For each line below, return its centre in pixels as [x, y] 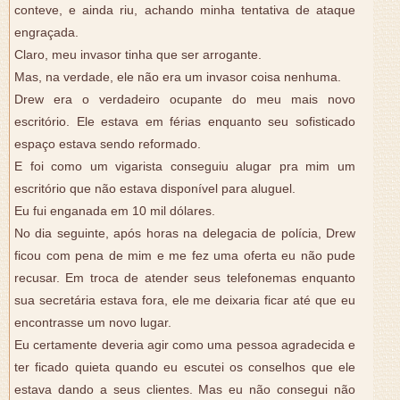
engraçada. [46, 33]
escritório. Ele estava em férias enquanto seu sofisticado [185, 122]
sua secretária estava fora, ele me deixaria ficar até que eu [185, 301]
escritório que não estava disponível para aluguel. [155, 189]
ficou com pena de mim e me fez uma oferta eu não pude [185, 256]
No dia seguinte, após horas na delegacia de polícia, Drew [185, 234]
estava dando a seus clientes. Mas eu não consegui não [185, 390]
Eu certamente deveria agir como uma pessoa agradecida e [185, 346]
